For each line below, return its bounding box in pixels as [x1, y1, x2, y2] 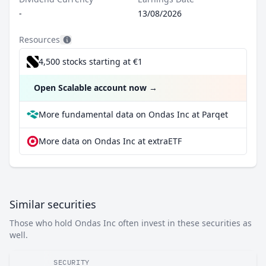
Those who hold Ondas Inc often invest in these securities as [9, 217, 252, 229]
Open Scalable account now [34, 82, 147, 93]
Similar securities [9, 197, 96, 211]
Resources [19, 34, 60, 45]
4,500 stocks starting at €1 [39, 56, 142, 67]
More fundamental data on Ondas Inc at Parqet [39, 109, 228, 120]
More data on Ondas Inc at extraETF [39, 135, 182, 147]
